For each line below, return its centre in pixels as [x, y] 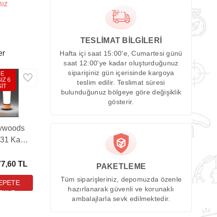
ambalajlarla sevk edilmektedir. [121, 199]
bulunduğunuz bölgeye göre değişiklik [121, 93]
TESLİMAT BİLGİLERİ [121, 41]
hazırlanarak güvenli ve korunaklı [121, 189]
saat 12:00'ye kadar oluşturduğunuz [121, 63]
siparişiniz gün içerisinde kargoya [121, 73]
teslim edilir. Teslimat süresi [121, 83]
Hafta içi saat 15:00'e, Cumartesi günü [121, 54]
